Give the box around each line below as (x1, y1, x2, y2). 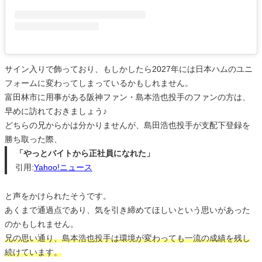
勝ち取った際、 (5, 134, 62, 144)
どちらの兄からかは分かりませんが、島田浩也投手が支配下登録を (5, 120, 250, 130)
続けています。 (5, 247, 62, 257)
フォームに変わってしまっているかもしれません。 (5, 78, 193, 88)
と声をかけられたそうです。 (5, 191, 111, 201)
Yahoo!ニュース (33, 162, 92, 172)
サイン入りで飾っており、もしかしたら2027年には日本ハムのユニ (5, 64, 253, 74)
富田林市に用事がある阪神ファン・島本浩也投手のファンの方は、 (5, 92, 250, 102)
